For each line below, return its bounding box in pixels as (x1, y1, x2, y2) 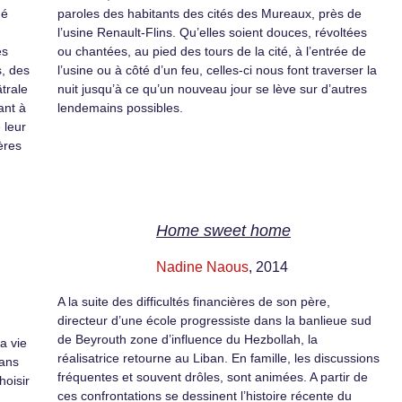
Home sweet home (156, 222, 291, 240)
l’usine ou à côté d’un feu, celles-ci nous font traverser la (57, 63, 377, 77)
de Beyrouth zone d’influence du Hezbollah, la (57, 332, 318, 347)
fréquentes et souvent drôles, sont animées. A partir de (57, 370, 368, 385)
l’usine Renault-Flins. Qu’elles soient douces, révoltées (57, 25, 367, 39)
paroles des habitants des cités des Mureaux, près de (57, 6, 362, 21)
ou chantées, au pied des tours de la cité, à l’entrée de (57, 44, 366, 58)
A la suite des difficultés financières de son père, (57, 294, 330, 310)
